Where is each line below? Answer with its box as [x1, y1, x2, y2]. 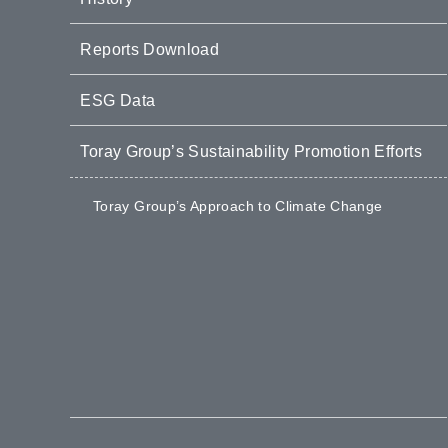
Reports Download [80, 40, 220, 58]
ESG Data [80, 91, 156, 109]
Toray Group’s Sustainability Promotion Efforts [80, 142, 422, 160]
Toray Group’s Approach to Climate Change [92, 198, 383, 215]
